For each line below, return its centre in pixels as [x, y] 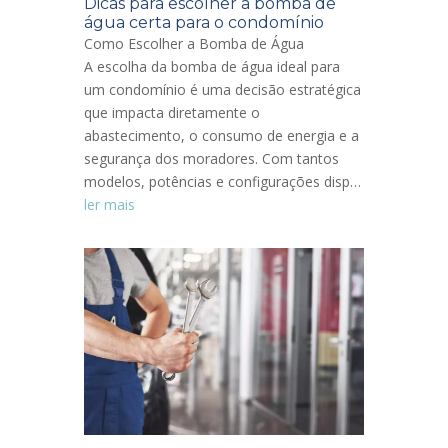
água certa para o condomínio [204, 22]
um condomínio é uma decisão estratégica [222, 89]
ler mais [109, 204]
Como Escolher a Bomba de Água [196, 43]
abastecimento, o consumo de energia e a [221, 135]
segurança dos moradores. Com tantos [211, 158]
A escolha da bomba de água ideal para [212, 66]
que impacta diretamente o [172, 112]
